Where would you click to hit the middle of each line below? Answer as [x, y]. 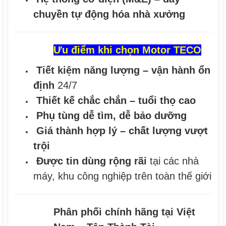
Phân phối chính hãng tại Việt [125, 212]
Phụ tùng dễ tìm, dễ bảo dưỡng [112, 115]
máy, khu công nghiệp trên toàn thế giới [123, 176]
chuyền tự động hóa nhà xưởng [109, 14]
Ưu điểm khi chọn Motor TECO [128, 50]
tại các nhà [173, 161]
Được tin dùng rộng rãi [92, 161]
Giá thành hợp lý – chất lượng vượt [122, 130]
